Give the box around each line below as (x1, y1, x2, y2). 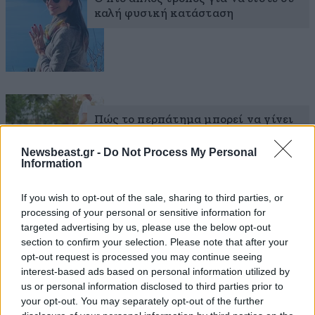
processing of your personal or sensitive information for (21, 206, 266, 218)
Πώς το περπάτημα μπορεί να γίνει (94, 113, 294, 126)
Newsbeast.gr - (21, 146, 103, 158)
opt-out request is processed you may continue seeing (21, 250, 262, 262)
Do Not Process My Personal (103, 146, 257, 158)
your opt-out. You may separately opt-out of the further (21, 295, 264, 307)
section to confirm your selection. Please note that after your (21, 236, 288, 247)
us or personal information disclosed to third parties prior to (21, 280, 283, 292)
